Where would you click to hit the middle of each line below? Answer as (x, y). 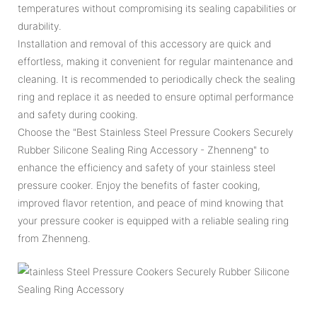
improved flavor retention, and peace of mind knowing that (151, 202)
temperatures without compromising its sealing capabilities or (157, 8)
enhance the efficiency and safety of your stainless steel (146, 167)
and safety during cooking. (78, 114)
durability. (40, 25)
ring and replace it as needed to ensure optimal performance (156, 96)
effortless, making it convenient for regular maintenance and (155, 61)
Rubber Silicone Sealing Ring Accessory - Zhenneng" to (143, 149)
